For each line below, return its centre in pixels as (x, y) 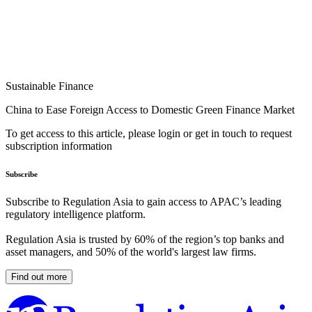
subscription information (59, 146)
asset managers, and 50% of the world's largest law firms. (131, 252)
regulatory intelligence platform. (76, 214)
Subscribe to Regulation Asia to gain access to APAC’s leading (143, 202)
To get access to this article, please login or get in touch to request (149, 134)
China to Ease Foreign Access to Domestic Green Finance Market (150, 110)
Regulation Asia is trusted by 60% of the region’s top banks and (145, 240)
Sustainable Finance (49, 86)
